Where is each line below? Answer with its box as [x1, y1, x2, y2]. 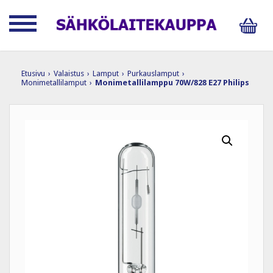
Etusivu [21, 68, 45, 78]
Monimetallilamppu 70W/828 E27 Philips [95, 77, 249, 87]
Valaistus [54, 68, 84, 78]
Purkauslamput [127, 68, 179, 78]
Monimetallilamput [21, 77, 87, 87]
